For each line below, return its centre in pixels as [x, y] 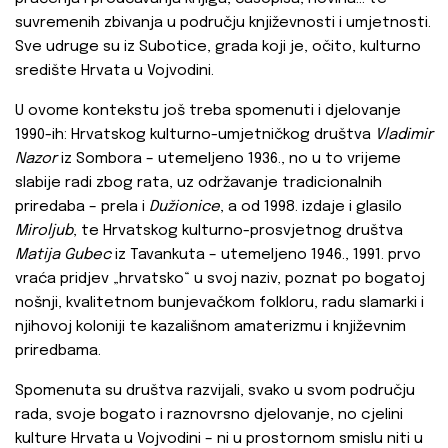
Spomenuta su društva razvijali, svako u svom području [215, 391]
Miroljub [44, 231]
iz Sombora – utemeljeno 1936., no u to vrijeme [229, 159]
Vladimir [404, 135]
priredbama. [58, 351]
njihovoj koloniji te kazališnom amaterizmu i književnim [210, 327]
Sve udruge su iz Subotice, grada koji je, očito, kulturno [218, 47]
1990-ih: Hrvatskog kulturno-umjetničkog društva [195, 135]
